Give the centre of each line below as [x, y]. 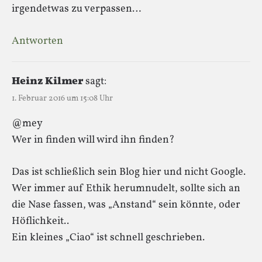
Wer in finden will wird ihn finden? [93, 140]
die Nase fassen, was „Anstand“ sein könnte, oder [126, 205]
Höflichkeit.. [40, 221]
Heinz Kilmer [47, 81]
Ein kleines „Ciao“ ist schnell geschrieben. [108, 237]
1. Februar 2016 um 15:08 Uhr [62, 98]
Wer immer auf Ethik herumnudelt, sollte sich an [126, 188]
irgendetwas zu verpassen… [76, 9]
